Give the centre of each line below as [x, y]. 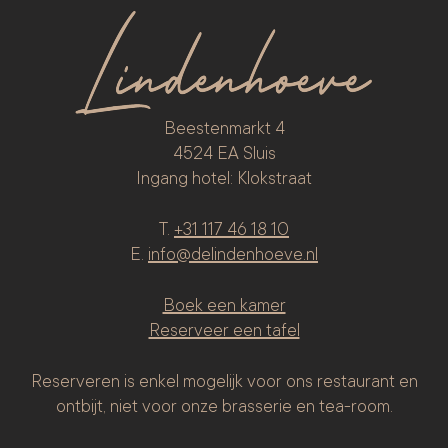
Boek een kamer [224, 305]
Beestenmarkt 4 [224, 128]
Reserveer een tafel [224, 330]
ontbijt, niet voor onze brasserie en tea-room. [224, 406]
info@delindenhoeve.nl [233, 254]
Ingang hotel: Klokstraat [224, 178]
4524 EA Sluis [224, 153]
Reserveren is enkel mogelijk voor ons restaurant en [224, 381]
